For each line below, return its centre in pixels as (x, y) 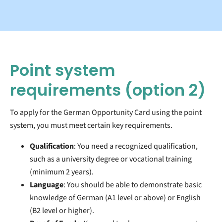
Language (47, 185)
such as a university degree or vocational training (111, 159)
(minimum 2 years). (62, 172)
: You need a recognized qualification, (136, 146)
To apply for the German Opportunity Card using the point (106, 112)
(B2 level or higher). (62, 210)
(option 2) (165, 90)
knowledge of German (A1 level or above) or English (115, 197)
